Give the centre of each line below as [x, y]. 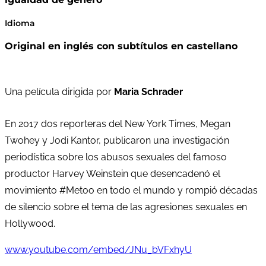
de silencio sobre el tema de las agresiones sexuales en [126, 207]
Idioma [20, 23]
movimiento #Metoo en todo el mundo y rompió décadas [131, 191]
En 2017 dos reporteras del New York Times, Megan [118, 124]
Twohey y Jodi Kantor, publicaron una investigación [117, 141]
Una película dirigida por [59, 92]
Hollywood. [30, 224]
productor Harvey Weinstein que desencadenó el [113, 174]
